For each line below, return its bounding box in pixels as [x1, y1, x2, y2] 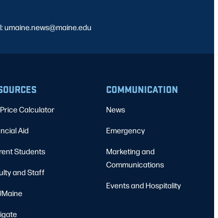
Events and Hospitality [106, 180, 181, 191]
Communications [106, 159, 164, 170]
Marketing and [106, 146, 155, 157]
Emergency [106, 125, 145, 136]
